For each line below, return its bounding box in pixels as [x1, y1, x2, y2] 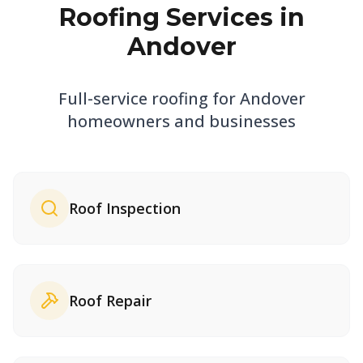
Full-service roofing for [58, 88, 240, 109]
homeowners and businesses [67, 110, 296, 132]
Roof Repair [69, 291, 152, 310]
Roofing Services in [58, 2, 305, 32]
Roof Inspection [69, 199, 181, 218]
